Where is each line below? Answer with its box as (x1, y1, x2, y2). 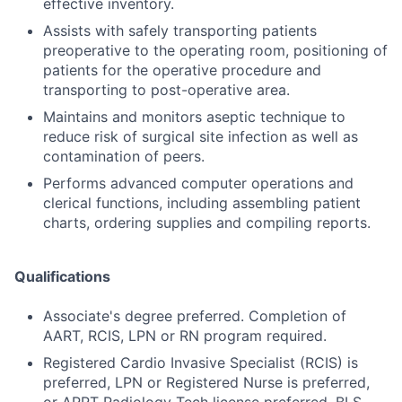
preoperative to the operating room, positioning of (43, 41, 388, 60)
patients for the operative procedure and (43, 61, 321, 80)
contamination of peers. (43, 147, 205, 166)
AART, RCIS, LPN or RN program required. (43, 327, 327, 345)
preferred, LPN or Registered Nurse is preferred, (43, 373, 370, 392)
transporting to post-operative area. (43, 81, 290, 100)
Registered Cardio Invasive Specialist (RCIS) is (43, 354, 358, 372)
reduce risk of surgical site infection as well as (43, 127, 358, 146)
